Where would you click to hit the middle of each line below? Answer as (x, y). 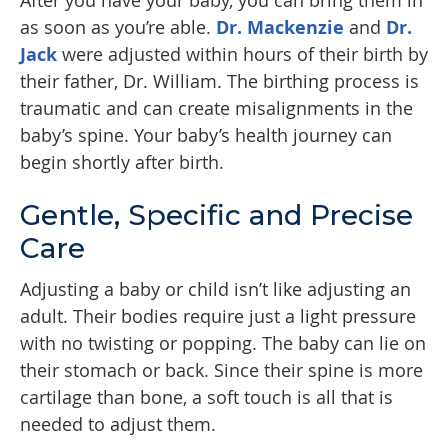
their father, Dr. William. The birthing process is (219, 81)
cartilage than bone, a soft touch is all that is (206, 397)
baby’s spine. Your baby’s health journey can (206, 135)
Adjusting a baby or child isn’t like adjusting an (215, 289)
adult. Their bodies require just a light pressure (218, 316)
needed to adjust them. (118, 424)
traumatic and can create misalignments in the (216, 108)
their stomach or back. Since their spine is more (221, 370)
